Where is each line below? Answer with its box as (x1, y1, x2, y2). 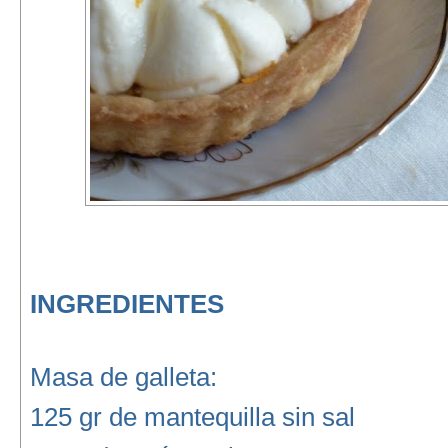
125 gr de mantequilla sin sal (29, 402, 355, 432)
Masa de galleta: (29, 362, 217, 392)
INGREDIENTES (29, 289, 224, 320)
